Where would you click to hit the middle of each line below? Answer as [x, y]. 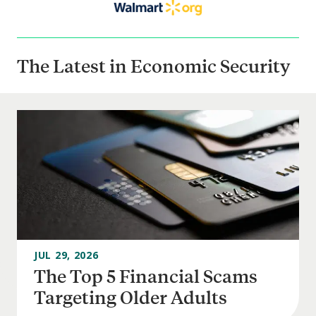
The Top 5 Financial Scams [146, 275]
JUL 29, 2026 [66, 255]
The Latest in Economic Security [153, 65]
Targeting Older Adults [130, 296]
